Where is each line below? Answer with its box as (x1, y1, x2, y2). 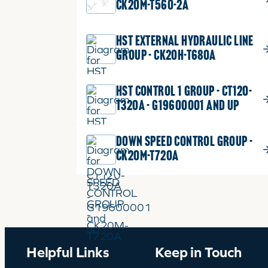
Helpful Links (26, 244, 109, 260)
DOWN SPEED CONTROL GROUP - (116, 135, 253, 150)
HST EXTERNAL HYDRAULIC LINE (116, 35, 254, 49)
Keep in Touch (155, 244, 242, 260)
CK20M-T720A (116, 150, 179, 164)
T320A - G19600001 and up (116, 99, 239, 114)
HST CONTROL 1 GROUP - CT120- (116, 85, 252, 99)
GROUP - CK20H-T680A (116, 49, 216, 63)
